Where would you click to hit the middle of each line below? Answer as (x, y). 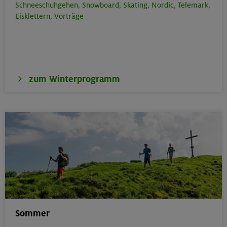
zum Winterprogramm (74, 79)
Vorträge (69, 16)
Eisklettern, (34, 16)
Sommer (32, 213)
